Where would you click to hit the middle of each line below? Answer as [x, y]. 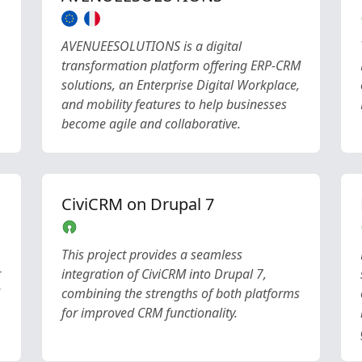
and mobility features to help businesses [174, 104]
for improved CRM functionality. [149, 313]
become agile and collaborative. [151, 124]
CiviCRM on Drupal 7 [137, 204]
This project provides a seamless [152, 255]
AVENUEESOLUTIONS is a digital [151, 46]
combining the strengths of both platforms [180, 293]
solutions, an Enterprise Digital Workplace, [180, 85]
